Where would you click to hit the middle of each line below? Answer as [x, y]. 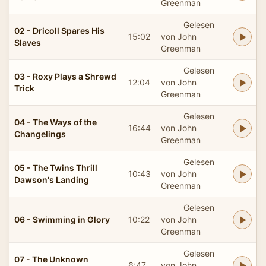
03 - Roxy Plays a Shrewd [65, 76]
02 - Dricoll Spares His [59, 30]
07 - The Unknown [51, 259]
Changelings [40, 134]
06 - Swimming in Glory [62, 219]
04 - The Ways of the [56, 122]
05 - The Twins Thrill [56, 167]
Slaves [28, 42]
